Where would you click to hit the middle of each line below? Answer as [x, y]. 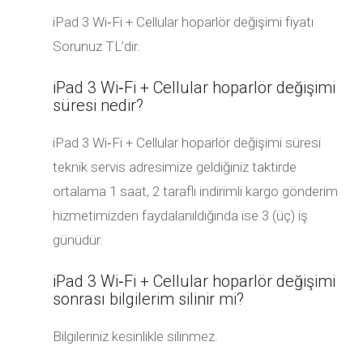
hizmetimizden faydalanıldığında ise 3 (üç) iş [180, 216]
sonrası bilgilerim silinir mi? [148, 299]
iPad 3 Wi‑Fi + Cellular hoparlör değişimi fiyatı [183, 22]
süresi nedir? [98, 105]
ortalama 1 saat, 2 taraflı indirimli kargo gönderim [195, 191]
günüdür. [78, 240]
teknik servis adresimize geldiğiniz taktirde [175, 167]
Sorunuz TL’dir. [96, 46]
